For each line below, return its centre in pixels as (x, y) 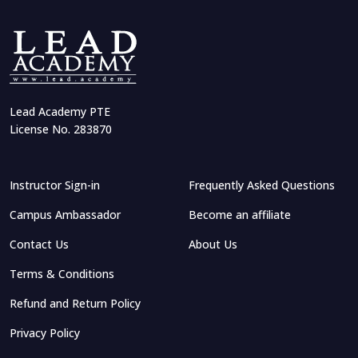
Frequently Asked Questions (262, 185)
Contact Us (39, 244)
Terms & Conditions (62, 274)
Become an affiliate (240, 215)
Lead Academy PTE (60, 111)
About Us (213, 244)
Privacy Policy (45, 333)
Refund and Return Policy (75, 303)
